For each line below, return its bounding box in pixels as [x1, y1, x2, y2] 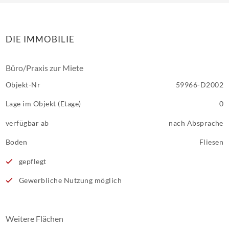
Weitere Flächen [6, 214, 63, 223]
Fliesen [199, 138, 223, 146]
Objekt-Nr [6, 80, 41, 89]
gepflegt [17, 156, 47, 166]
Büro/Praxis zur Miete [6, 62, 83, 73]
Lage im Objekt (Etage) [6, 99, 81, 108]
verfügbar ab [6, 118, 49, 127]
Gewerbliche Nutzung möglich [17, 176, 122, 185]
